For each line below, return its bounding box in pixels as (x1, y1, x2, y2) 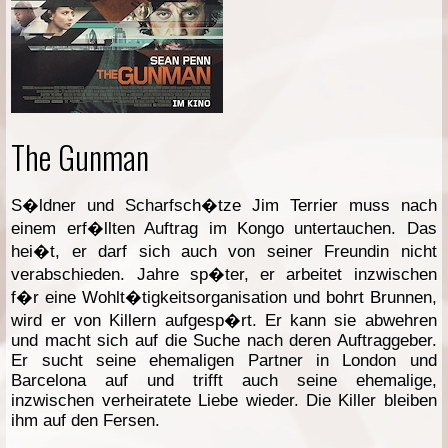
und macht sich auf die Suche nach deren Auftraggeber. (11, 330, 437, 350)
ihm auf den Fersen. (11, 410, 161, 430)
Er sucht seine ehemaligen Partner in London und (11, 350, 437, 370)
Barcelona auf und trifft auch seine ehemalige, (11, 370, 437, 390)
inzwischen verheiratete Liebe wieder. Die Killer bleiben (11, 390, 437, 410)
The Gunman (11, 132, 150, 180)
